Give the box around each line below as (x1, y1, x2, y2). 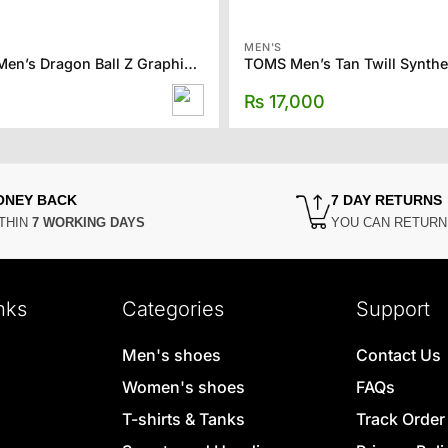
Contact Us (355, 345, 441, 366)
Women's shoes (121, 377, 245, 398)
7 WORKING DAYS (31, 215, 145, 231)
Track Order (355, 409, 445, 430)
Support (355, 297, 430, 322)
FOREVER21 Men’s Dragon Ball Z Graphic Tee (183, 55, 197, 73)
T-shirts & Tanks (121, 409, 245, 430)
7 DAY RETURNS (331, 192, 443, 209)
